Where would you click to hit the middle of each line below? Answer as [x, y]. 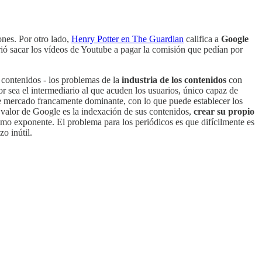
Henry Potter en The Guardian [127, 39]
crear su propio [224, 112]
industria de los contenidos [174, 80]
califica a [202, 39]
